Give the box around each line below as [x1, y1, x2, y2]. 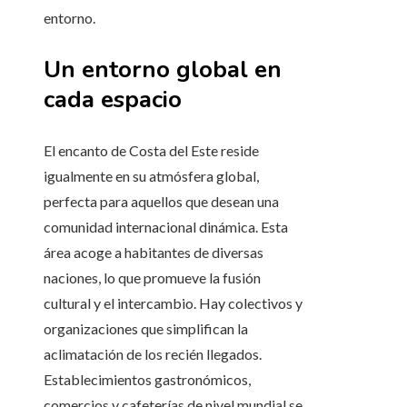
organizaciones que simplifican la [44, 320, 248, 338]
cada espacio [44, 84, 182, 116]
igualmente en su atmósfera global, [44, 167, 259, 185]
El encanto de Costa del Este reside [44, 142, 259, 160]
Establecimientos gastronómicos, [44, 371, 251, 389]
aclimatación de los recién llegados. [44, 345, 262, 363]
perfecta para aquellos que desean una [44, 193, 279, 211]
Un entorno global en [44, 54, 282, 86]
